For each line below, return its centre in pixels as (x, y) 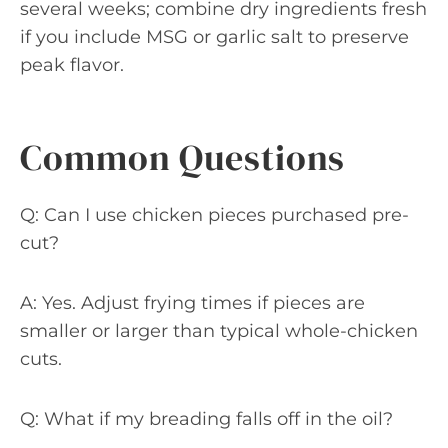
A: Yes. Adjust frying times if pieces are (192, 302)
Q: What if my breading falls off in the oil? (206, 418)
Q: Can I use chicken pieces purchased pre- (214, 214)
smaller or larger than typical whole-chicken (219, 330)
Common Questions (183, 157)
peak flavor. (72, 64)
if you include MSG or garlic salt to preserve (214, 36)
